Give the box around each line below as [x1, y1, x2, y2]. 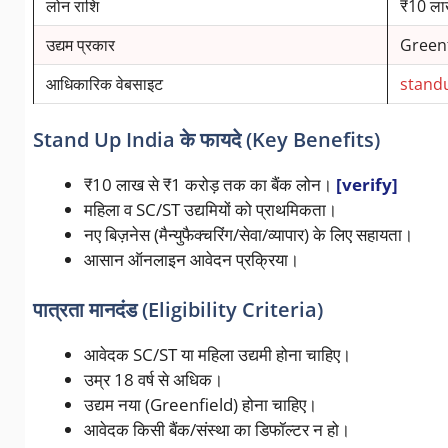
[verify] [335, 173, 398, 197]
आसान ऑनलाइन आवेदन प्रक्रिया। [83, 248, 299, 272]
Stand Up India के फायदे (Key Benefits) [32, 126, 380, 154]
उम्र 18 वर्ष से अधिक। [83, 367, 223, 391]
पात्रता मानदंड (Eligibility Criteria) [32, 295, 323, 323]
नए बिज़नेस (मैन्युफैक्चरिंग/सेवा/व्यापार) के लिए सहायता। [83, 223, 413, 247]
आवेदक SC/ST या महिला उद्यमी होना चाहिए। [83, 342, 351, 366]
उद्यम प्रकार [45, 33, 115, 56]
